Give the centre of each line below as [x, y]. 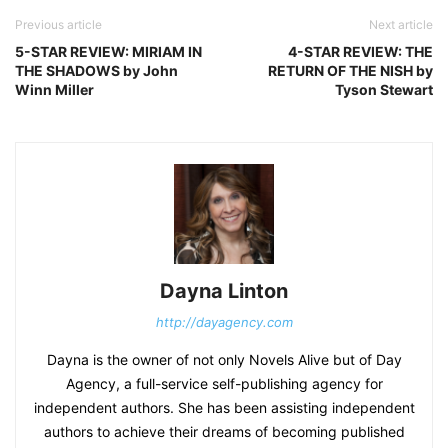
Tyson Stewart [384, 90]
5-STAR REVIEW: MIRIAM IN [108, 52]
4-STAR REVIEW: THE [360, 52]
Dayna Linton [224, 291]
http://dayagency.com [224, 322]
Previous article [58, 25]
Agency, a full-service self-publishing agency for [224, 384]
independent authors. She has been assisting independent [224, 408]
